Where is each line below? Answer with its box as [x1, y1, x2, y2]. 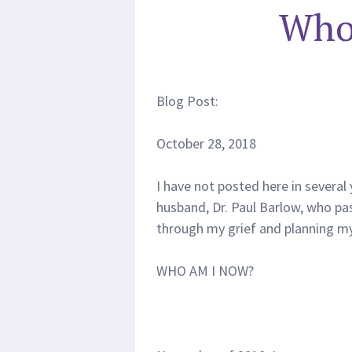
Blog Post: [156, 92, 218, 110]
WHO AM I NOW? [156, 262, 254, 280]
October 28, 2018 [156, 134, 256, 152]
